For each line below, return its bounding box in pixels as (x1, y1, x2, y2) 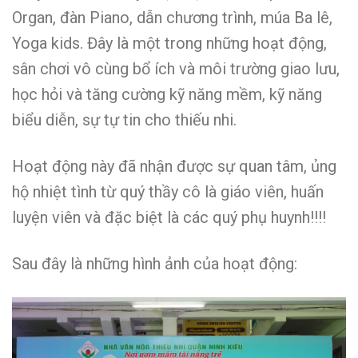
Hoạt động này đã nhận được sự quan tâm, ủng (12, 156, 336, 176)
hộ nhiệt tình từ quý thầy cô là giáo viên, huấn (12, 181, 324, 201)
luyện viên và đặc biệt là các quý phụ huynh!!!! (12, 207, 326, 227)
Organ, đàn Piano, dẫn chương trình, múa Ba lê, (12, 7, 332, 27)
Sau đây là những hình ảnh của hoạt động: (12, 253, 297, 273)
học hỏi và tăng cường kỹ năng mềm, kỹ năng (12, 84, 322, 104)
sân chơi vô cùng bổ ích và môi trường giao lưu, (12, 58, 340, 78)
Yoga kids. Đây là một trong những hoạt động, (12, 33, 327, 53)
